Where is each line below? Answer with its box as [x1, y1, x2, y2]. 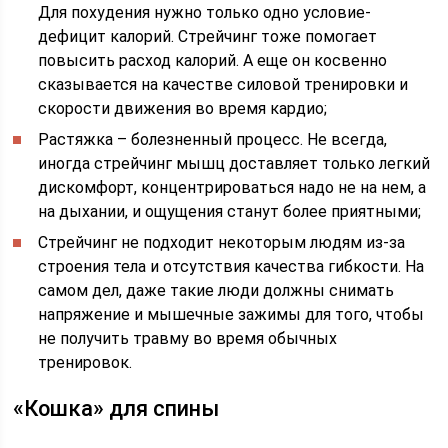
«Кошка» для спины [13, 396, 220, 421]
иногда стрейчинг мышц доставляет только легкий [38, 154, 431, 173]
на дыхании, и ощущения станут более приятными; [38, 202, 422, 221]
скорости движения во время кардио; [38, 99, 328, 118]
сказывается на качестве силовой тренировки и [38, 75, 409, 94]
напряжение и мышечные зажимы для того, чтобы [38, 305, 425, 324]
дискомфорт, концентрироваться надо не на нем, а [38, 178, 427, 197]
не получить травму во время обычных [38, 329, 338, 348]
